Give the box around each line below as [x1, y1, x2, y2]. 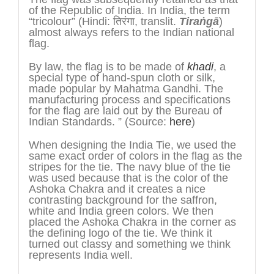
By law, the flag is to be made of [28, 61, 187, 73]
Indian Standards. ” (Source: [28, 116, 169, 128]
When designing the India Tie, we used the [28, 139, 236, 152]
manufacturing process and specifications [28, 94, 231, 106]
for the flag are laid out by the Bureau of [28, 105, 222, 117]
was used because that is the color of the [28, 172, 228, 185]
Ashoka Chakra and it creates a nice [28, 183, 206, 196]
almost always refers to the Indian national [28, 26, 234, 39]
